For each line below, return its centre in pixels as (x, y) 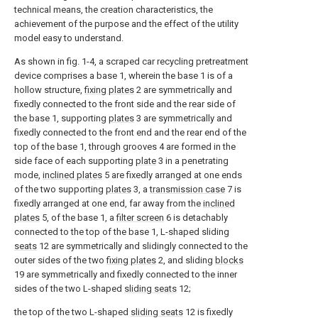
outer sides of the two (60, 260)
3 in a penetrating (192, 161)
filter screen (140, 218)
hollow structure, (49, 90)
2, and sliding (186, 260)
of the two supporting (60, 189)
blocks (229, 260)
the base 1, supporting (61, 118)
